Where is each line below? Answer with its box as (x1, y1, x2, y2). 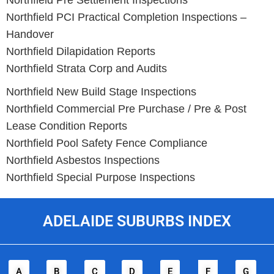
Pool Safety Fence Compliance (53, 137, 207, 150)
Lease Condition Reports (6, 120, 127, 133)
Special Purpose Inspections (53, 171, 195, 184)
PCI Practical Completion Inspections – (53, 11, 246, 24)
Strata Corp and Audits (53, 62, 167, 75)
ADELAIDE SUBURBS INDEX (43, 212, 231, 231)
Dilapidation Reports (53, 45, 155, 58)
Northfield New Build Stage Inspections (6, 86, 196, 98)
